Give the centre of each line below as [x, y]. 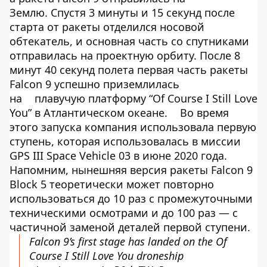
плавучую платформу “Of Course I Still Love [145, 98]
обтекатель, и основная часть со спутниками [129, 41]
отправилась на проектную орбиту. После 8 [125, 55]
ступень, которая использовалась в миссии [125, 141]
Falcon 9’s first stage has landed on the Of [128, 241]
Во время [203, 113]
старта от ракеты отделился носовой [107, 27]
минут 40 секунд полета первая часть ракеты [129, 70]
